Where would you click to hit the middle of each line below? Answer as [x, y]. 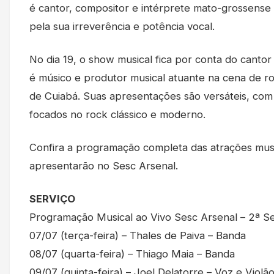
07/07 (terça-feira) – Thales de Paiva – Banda [138, 236]
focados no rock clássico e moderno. [117, 115]
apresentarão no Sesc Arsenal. [104, 166]
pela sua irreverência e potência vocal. [122, 27]
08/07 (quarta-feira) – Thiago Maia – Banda [132, 254]
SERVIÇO [52, 199]
